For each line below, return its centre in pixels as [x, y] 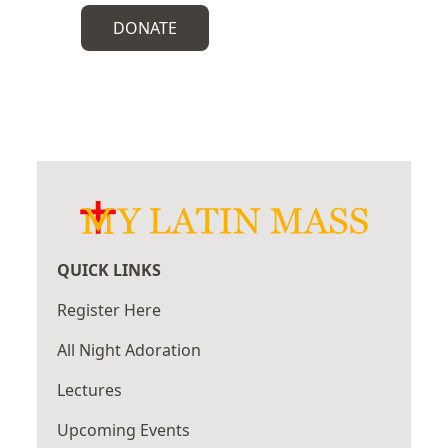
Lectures [90, 390]
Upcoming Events [124, 430]
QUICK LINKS [109, 270]
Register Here [109, 310]
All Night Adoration [129, 350]
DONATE [145, 28]
